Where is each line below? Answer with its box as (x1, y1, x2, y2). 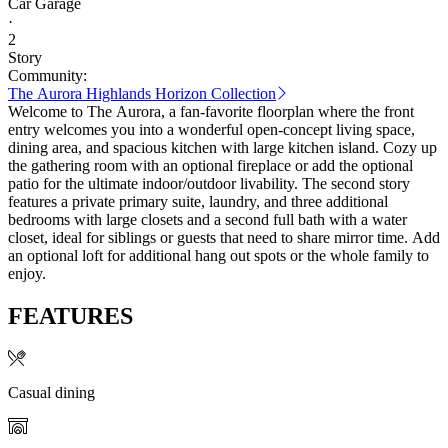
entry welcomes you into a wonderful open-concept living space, (8, 120, 415, 138)
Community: (8, 66, 87, 84)
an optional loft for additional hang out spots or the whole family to (8, 246, 429, 264)
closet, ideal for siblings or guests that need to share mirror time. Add (8, 228, 440, 246)
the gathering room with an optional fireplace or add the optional (8, 156, 413, 174)
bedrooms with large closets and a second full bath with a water (8, 210, 407, 228)
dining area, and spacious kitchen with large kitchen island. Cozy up (8, 138, 437, 156)
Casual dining (8, 383, 95, 401)
